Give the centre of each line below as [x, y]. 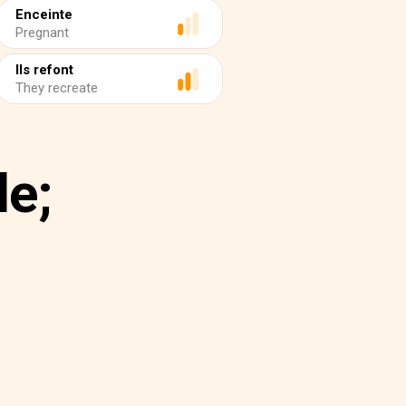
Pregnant [42, 33]
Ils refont [44, 70]
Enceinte [44, 14]
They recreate [57, 88]
